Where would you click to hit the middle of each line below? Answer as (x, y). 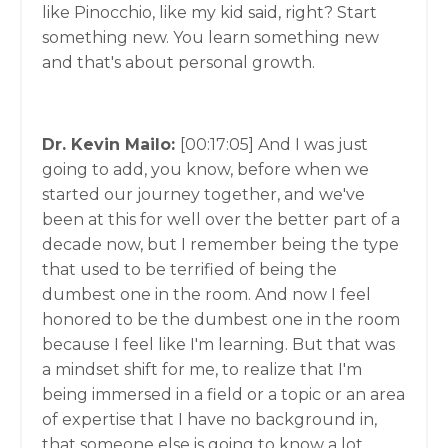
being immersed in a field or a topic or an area (223, 394)
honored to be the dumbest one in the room (221, 319)
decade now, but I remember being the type (220, 244)
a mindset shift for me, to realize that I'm (202, 369)
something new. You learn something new (210, 37)
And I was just (313, 144)
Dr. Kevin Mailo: (111, 144)
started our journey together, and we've (203, 194)
